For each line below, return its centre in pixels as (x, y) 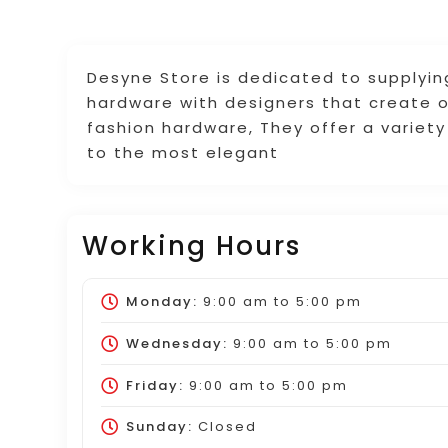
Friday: (154, 385)
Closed (224, 427)
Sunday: (159, 427)
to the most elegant (183, 152)
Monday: (161, 301)
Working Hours (192, 245)
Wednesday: (176, 343)
